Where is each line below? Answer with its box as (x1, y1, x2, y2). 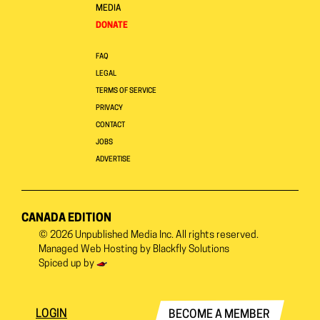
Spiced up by (39, 259, 96, 270)
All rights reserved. (174, 230, 259, 241)
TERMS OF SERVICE (96, 87, 156, 96)
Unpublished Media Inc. (75, 230, 174, 241)
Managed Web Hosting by (39, 244, 153, 256)
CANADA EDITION (21, 213, 111, 225)
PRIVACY (96, 104, 123, 113)
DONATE (96, 21, 128, 31)
